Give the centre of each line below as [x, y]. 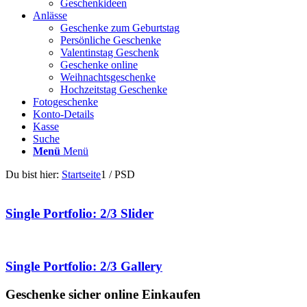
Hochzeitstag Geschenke [114, 89]
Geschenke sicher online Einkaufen [103, 294]
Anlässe [50, 15]
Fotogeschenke [65, 102]
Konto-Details [63, 114]
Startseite [81, 174]
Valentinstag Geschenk [110, 52]
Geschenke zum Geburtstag [120, 28]
